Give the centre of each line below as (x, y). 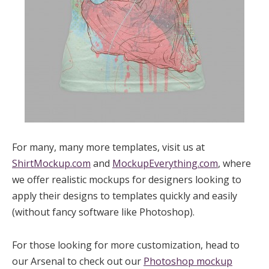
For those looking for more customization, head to (126, 245)
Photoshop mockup (188, 261)
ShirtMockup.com (51, 163)
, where (234, 163)
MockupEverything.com (165, 163)
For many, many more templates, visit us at (108, 147)
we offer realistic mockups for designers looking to (127, 179)
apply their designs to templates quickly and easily (125, 195)
